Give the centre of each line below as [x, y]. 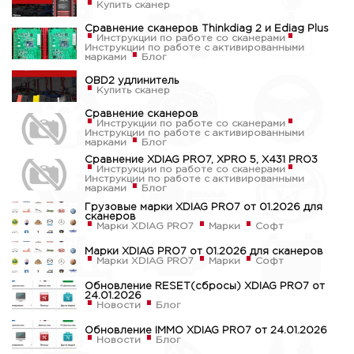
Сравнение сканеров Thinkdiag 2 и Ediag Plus [206, 29]
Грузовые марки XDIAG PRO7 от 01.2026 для [203, 208]
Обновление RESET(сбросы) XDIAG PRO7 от [204, 287]
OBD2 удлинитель [131, 81]
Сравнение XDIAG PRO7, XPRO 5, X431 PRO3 [201, 160]
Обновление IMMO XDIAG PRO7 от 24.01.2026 [205, 331]
